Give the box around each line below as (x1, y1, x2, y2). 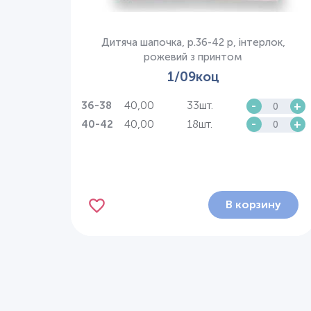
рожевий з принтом (144, 50, 243, 63)
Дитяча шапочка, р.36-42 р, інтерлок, (101, 35, 285, 49)
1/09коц (167, 68, 219, 85)
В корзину (225, 198, 281, 211)
